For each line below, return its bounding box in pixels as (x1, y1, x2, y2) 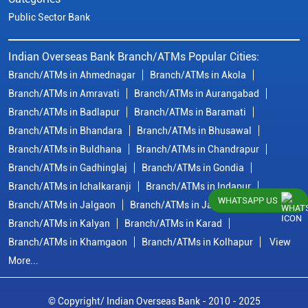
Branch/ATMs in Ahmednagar (8, 69, 135, 81)
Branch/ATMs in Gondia (142, 162, 244, 174)
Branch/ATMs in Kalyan (8, 218, 110, 230)
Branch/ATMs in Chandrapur (136, 144, 259, 155)
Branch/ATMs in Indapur (146, 181, 251, 192)
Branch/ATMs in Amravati (8, 88, 120, 100)
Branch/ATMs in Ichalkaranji (8, 181, 131, 192)
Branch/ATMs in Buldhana (8, 144, 122, 155)
